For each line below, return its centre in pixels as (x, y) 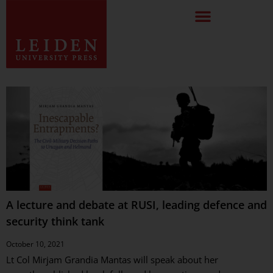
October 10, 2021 (35, 244)
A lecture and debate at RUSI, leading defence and (136, 205)
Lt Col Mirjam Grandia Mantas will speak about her (112, 260)
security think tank (55, 222)
